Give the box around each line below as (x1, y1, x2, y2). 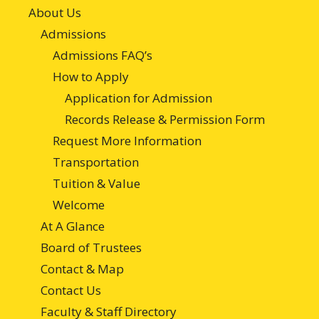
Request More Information (53, 132, 202, 149)
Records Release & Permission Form (65, 110, 265, 127)
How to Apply (53, 68, 129, 85)
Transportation (53, 153, 139, 170)
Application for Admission (65, 89, 212, 106)
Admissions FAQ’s (53, 46, 152, 63)
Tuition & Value (53, 174, 140, 192)
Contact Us (41, 281, 101, 298)
